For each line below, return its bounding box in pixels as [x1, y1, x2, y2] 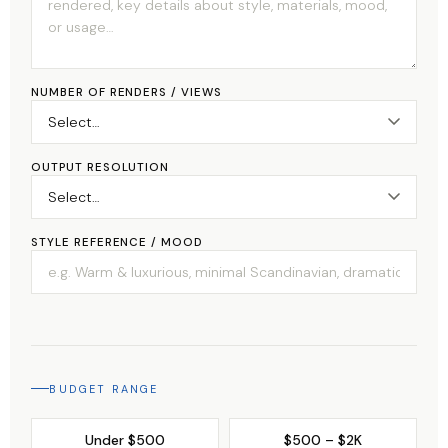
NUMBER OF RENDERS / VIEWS [31, 85, 222, 101]
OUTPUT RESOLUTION [31, 160, 170, 176]
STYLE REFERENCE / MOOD [31, 235, 203, 251]
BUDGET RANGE [49, 381, 159, 396]
